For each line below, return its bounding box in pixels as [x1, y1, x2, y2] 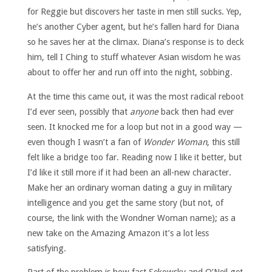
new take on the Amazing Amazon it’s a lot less [27, 228, 209, 238]
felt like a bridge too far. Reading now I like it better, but [27, 152, 242, 162]
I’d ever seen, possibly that [27, 106, 130, 117]
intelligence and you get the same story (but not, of [27, 197, 223, 208]
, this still [206, 137, 240, 147]
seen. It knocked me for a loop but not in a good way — [27, 121, 242, 132]
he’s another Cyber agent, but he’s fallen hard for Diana [27, 22, 239, 32]
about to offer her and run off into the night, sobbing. [27, 67, 233, 78]
